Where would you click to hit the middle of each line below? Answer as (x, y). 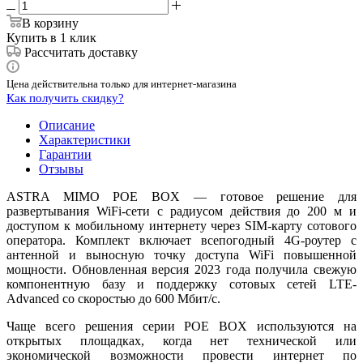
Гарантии (65, 154)
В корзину (50, 23)
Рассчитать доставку (81, 52)
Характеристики (85, 139)
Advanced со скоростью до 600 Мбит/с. (113, 298)
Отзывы (61, 169)
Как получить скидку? (65, 98)
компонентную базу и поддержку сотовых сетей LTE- (181, 284)
